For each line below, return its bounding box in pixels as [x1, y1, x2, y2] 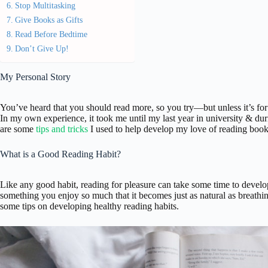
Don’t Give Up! [14, 44, 69, 53]
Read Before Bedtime [14, 29, 87, 39]
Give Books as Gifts [14, 15, 83, 25]
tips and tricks [36, 123, 88, 134]
